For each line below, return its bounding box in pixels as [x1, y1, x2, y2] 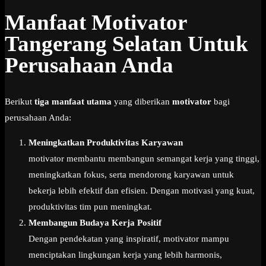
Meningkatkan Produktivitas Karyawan [28, 138, 183, 148]
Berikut [5, 97, 34, 107]
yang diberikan [112, 97, 172, 107]
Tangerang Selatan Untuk [5, 31, 248, 56]
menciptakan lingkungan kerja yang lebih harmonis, [28, 250, 222, 260]
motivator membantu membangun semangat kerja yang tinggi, [28, 154, 259, 164]
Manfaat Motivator [5, 9, 186, 34]
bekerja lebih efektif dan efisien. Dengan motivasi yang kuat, [28, 186, 255, 196]
